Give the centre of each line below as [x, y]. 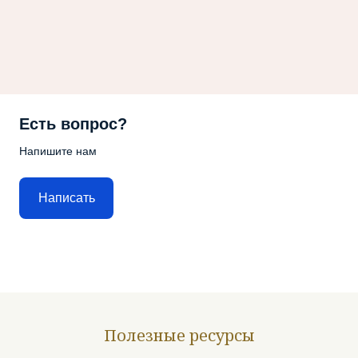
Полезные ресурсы [179, 335]
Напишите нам [58, 151]
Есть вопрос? [73, 123]
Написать [66, 198]
